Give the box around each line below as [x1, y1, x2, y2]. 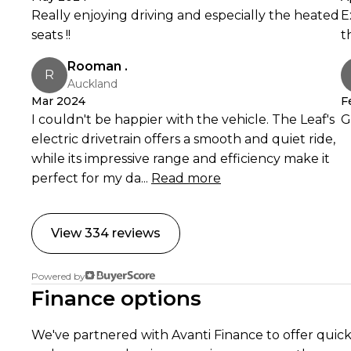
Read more [151, 170, 221, 186]
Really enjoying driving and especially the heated [31, 7, 339, 23]
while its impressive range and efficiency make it [31, 150, 330, 166]
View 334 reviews [51, 225, 161, 241]
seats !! [31, 27, 71, 42]
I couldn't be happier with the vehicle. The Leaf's [31, 111, 335, 127]
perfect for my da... [31, 170, 148, 186]
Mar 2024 [31, 93, 85, 108]
